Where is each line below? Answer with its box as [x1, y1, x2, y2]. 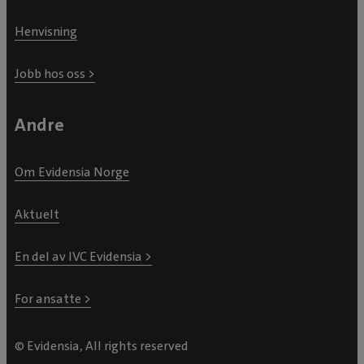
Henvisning [15, 22, 77, 40]
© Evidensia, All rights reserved [15, 336, 188, 354]
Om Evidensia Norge [15, 162, 129, 180]
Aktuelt [15, 205, 59, 223]
